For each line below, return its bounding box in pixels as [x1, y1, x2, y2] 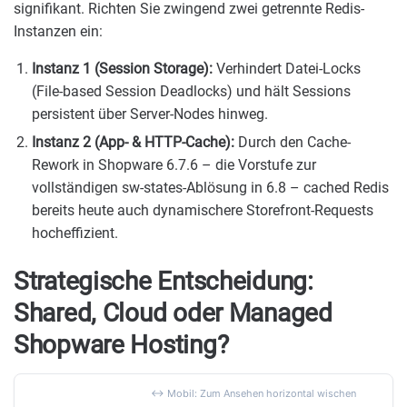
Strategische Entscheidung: [14, 266, 313, 297]
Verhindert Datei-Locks [213, 59, 361, 77]
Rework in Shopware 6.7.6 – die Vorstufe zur [32, 156, 316, 174]
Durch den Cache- [234, 134, 351, 152]
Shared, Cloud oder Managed [14, 298, 333, 329]
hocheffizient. [32, 224, 118, 243]
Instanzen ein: [14, 22, 103, 40]
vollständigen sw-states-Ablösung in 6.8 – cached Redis [32, 179, 389, 197]
